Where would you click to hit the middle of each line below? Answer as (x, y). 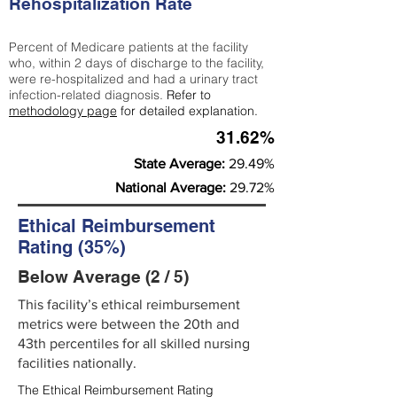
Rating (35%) (72, 247)
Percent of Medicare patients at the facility (128, 47)
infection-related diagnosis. (88, 95)
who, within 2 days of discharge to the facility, (136, 63)
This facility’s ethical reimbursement (129, 304)
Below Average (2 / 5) (103, 276)
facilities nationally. (77, 363)
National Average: (172, 187)
